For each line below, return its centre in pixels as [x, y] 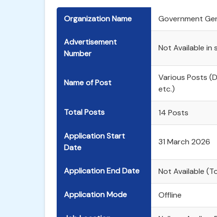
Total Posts [84, 112]
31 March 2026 [184, 142]
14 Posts [173, 113]
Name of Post [88, 83]
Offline [170, 195]
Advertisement [90, 42]
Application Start [94, 136]
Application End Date [102, 171]
